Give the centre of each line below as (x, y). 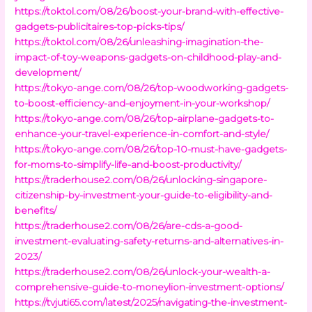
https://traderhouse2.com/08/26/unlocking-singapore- (141, 179)
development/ (48, 72)
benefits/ (36, 210)
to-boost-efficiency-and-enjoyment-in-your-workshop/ (142, 103)
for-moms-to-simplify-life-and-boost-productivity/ (128, 164)
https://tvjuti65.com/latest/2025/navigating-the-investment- (151, 302)
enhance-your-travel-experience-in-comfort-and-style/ (142, 133)
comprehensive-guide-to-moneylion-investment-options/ (149, 287)
